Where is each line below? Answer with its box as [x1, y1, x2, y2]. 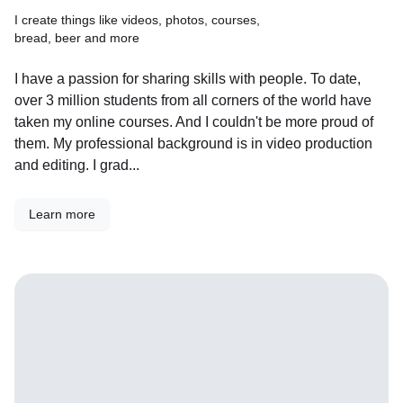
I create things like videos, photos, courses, [14, 13, 260, 27]
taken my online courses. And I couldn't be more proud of [14, 114, 373, 130]
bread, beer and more [14, 31, 139, 45]
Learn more [29, 207, 95, 221]
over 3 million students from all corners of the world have [14, 93, 372, 108]
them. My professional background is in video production [14, 136, 372, 151]
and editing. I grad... [14, 157, 139, 173]
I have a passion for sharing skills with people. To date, [14, 71, 361, 86]
